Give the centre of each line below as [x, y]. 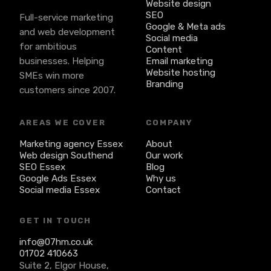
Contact [163, 190]
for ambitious [48, 47]
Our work [164, 155]
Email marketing [179, 61]
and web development [67, 32]
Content [164, 50]
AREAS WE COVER [63, 122]
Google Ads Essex [58, 178]
